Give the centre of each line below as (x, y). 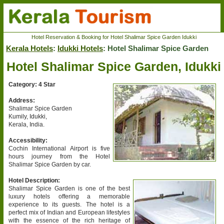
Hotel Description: (34, 180)
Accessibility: (28, 140)
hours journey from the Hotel (59, 156)
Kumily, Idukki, (28, 116)
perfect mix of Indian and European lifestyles (69, 212)
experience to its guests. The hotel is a (69, 204)
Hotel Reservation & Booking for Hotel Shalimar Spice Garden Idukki (114, 37)
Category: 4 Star (32, 84)
